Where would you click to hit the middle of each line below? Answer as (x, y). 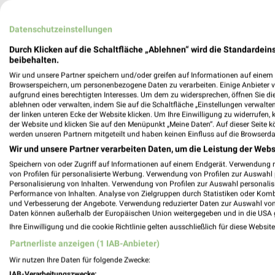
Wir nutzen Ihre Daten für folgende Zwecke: (80, 260)
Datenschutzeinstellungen (61, 29)
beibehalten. (34, 60)
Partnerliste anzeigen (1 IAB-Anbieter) (85, 243)
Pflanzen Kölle (90, 109)
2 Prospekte (75, 83)
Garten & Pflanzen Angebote (131, 59)
